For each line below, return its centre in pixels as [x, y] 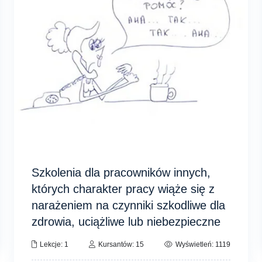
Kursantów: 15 [121, 244]
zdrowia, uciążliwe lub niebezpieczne [126, 221]
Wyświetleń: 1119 [203, 244]
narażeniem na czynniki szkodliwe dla [128, 205]
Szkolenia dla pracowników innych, [121, 172]
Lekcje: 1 [54, 244]
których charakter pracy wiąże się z [123, 189]
